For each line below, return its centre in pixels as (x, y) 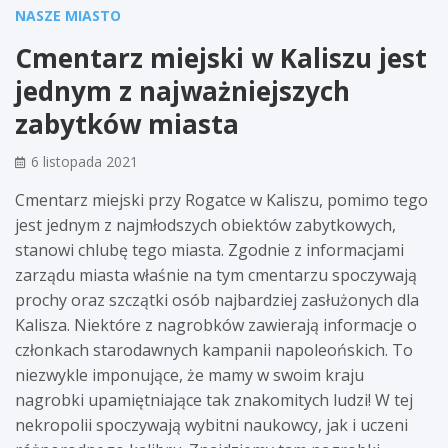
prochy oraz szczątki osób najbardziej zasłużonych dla (217, 299)
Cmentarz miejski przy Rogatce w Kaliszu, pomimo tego (221, 199)
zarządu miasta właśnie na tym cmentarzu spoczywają (216, 274)
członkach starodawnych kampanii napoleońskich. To (214, 349)
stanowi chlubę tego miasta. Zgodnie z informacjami (209, 249)
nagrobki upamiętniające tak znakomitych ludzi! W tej (214, 399)
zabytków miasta (127, 123)
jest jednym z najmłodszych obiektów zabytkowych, (205, 224)
